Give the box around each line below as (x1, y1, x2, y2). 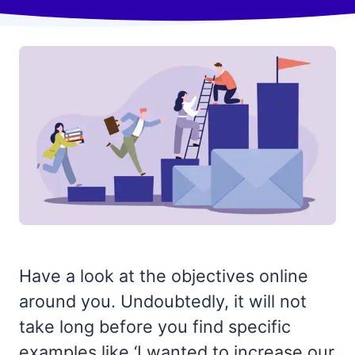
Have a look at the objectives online (19, 265, 308, 286)
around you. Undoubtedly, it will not (19, 290, 307, 311)
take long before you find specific (19, 315, 291, 337)
